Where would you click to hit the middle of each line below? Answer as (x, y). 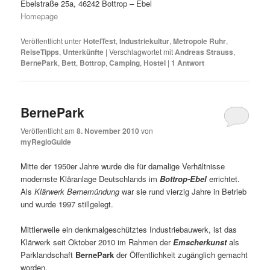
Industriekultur (145, 41)
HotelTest (100, 41)
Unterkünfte (83, 52)
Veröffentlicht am (49, 131)
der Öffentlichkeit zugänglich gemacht (181, 255)
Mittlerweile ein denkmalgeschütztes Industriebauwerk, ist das (129, 230)
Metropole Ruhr (200, 41)
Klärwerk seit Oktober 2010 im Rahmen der (97, 242)
